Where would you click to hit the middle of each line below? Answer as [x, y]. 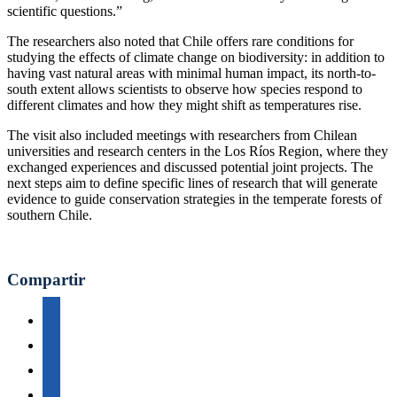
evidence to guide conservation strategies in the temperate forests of [195, 199]
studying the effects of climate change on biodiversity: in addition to [196, 58]
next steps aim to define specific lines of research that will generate [192, 183]
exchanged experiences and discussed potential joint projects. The [190, 167]
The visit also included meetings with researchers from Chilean [182, 136]
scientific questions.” [65, 12]
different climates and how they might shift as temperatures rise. [184, 105]
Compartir [46, 279]
